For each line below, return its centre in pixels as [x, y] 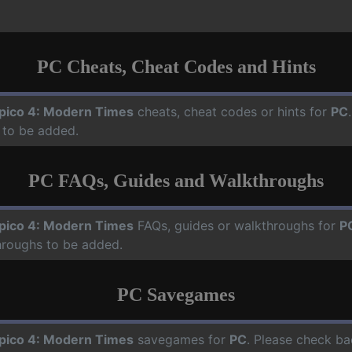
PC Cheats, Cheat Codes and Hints [176, 66]
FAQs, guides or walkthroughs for [236, 225]
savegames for [181, 339]
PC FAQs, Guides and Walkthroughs [176, 180]
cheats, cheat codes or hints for [232, 111]
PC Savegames [176, 294]
